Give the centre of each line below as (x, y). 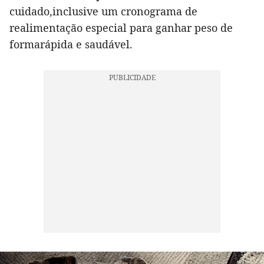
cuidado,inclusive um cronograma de (103, 11)
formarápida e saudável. (71, 44)
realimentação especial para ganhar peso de (121, 27)
